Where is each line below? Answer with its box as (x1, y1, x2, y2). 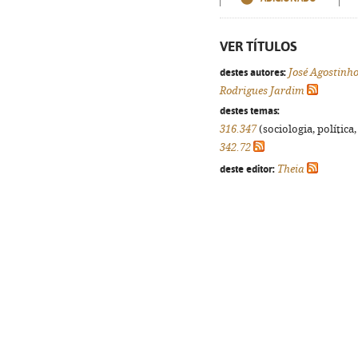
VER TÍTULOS (220, 38, 297, 54)
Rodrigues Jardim (220, 85, 304, 97)
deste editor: (220, 162, 275, 175)
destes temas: (220, 104, 280, 117)
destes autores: (220, 66, 286, 78)
